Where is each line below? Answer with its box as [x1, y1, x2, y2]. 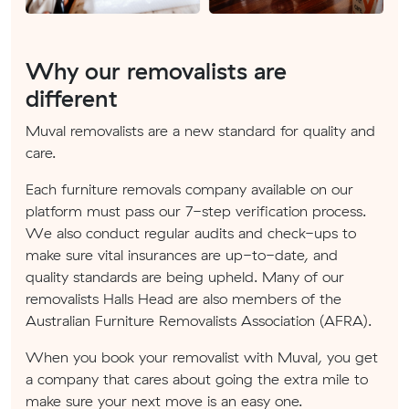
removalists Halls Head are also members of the [26, 288, 341, 308]
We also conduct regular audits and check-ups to [26, 223, 356, 242]
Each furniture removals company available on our [26, 179, 353, 198]
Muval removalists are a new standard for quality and [26, 121, 375, 140]
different [26, 83, 118, 112]
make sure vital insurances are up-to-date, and [26, 245, 338, 264]
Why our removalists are [26, 56, 287, 85]
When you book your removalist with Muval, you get [26, 347, 378, 366]
